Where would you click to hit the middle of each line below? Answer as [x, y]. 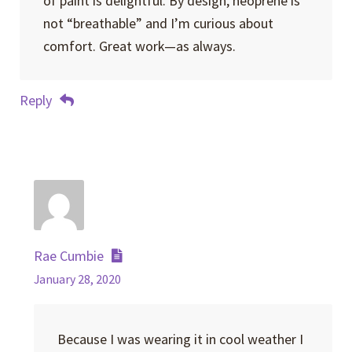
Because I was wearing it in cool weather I [180, 339]
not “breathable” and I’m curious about [158, 23]
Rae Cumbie [69, 256]
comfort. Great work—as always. [139, 46]
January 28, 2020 [78, 280]
